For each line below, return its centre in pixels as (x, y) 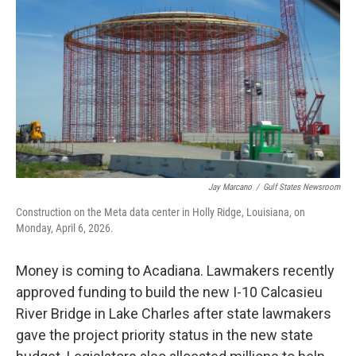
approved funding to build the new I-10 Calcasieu (169, 292)
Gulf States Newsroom (302, 188)
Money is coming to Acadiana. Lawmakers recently (175, 271)
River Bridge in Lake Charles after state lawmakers (174, 314)
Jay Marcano (230, 188)
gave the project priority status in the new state (164, 335)
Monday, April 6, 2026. (65, 228)
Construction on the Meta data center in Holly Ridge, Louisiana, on (161, 213)
